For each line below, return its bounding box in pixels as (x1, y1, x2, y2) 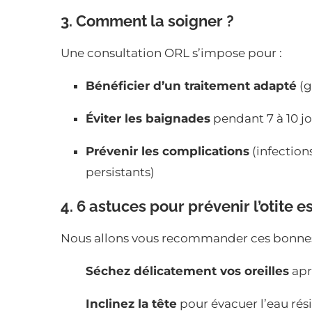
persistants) (86, 165, 155, 180)
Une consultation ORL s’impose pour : (61, 46, 282, 61)
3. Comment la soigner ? (61, 12, 234, 31)
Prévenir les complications (86, 144, 249, 159)
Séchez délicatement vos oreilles (86, 264, 289, 279)
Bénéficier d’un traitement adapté (86, 79, 297, 93)
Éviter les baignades (86, 111, 210, 126)
